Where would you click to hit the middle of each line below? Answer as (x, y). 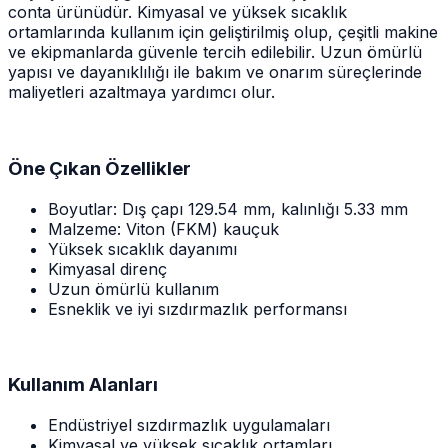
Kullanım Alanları (83, 385)
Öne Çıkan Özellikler (99, 168)
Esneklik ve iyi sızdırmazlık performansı (197, 308)
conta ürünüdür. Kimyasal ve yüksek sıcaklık (177, 12)
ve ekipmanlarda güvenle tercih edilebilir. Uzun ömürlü (215, 52)
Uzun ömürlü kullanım (133, 288)
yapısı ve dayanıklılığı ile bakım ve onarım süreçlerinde (215, 72)
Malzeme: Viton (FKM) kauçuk (163, 228)
